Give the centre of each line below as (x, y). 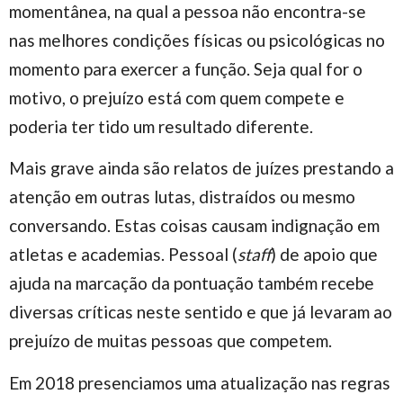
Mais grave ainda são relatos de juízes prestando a (201, 168)
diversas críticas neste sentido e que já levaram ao (201, 312)
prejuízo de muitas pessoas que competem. (170, 341)
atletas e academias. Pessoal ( (123, 255)
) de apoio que (324, 255)
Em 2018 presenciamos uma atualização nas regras (200, 382)
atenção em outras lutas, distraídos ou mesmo (182, 197)
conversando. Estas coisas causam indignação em (194, 226)
